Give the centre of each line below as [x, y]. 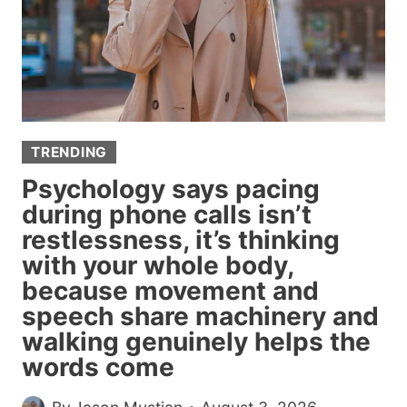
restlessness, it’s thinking [181, 240]
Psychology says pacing [171, 189]
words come [98, 367]
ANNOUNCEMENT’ [202, 36]
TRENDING [69, 152]
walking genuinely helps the [196, 342]
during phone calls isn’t [167, 215]
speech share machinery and [200, 317]
